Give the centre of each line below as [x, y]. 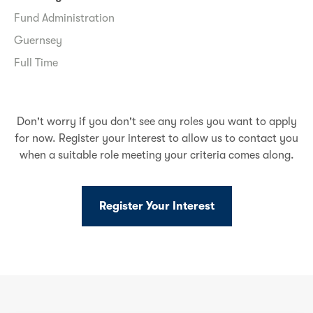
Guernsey [38, 41]
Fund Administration [64, 19]
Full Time [36, 63]
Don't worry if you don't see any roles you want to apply [156, 122]
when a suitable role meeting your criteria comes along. [156, 155]
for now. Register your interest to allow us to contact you [156, 139]
